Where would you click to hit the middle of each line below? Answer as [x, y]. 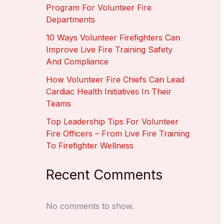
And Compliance [77, 62]
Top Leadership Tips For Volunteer [112, 122]
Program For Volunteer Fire [99, 8]
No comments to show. [90, 206]
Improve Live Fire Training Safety [109, 50]
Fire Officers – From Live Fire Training [118, 134]
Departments [70, 20]
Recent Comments [104, 175]
